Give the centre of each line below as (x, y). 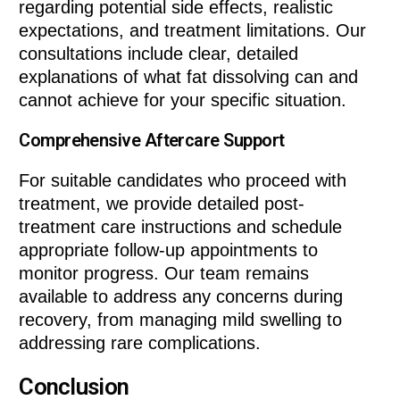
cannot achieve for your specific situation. (183, 100)
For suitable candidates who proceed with (183, 180)
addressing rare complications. (140, 342)
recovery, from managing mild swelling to (181, 319)
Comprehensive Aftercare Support (152, 140)
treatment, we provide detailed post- (162, 203)
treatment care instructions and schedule (181, 226)
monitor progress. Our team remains (164, 273)
